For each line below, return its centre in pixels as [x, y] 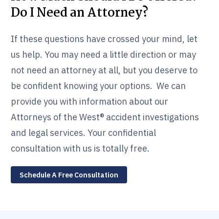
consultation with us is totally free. [80, 148]
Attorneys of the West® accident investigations [105, 117]
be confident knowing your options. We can [99, 86]
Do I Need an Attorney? [80, 13]
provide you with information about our [90, 101]
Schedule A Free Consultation [69, 175]
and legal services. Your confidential [84, 132]
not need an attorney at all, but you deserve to [104, 70]
